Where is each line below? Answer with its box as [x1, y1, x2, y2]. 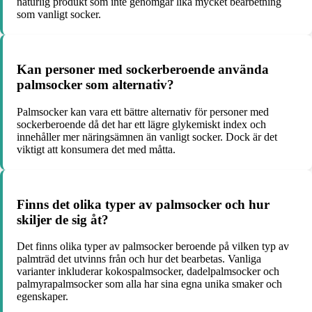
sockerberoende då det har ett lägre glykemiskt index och [17, 118, 266, 130]
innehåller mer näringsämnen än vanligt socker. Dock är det [17, 130, 277, 143]
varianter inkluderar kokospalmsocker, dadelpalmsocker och [17, 265, 279, 278]
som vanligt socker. [17, 8, 101, 21]
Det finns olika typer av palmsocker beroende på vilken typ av [17, 240, 289, 253]
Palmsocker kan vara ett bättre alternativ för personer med [17, 105, 269, 118]
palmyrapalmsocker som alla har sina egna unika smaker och [17, 278, 282, 290]
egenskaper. [17, 290, 68, 303]
